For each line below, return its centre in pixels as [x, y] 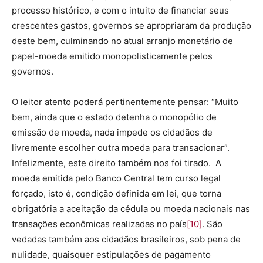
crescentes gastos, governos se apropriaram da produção [131, 25]
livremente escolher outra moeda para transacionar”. [121, 147]
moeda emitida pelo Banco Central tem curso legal [116, 178]
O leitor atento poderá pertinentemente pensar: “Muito [125, 102]
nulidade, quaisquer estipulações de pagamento [111, 254]
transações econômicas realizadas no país [99, 224]
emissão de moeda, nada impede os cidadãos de [112, 132]
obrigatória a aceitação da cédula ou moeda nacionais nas [131, 208]
